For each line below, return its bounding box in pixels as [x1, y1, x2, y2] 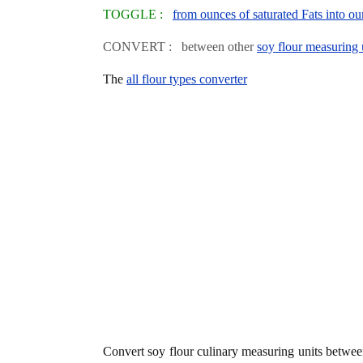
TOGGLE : [103, 6, 173, 21]
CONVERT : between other [103, 39, 257, 53]
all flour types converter [126, 71, 247, 86]
